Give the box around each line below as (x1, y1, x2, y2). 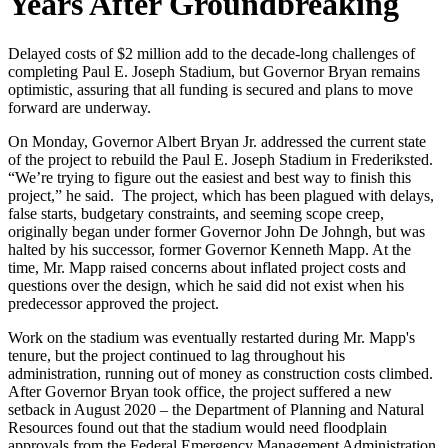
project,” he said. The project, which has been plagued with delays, (8, 186, 434, 204)
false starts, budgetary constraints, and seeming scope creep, (8, 204, 384, 222)
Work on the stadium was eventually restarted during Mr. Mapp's (8, 328, 415, 346)
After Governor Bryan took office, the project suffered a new (8, 382, 392, 400)
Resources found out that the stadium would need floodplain (8, 418, 387, 436)
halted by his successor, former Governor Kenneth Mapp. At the (8, 240, 411, 258)
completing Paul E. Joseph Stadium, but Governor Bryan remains (8, 62, 420, 80)
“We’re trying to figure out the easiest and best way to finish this (8, 168, 411, 186)
